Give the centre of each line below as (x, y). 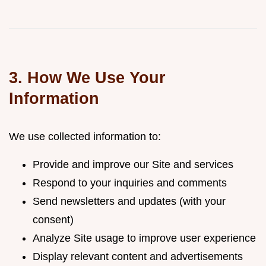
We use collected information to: (85, 137)
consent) (53, 220)
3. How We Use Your (87, 77)
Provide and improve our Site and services (133, 164)
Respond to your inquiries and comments (130, 183)
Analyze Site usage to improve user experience (144, 238)
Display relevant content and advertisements (138, 256)
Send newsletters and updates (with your (129, 201)
